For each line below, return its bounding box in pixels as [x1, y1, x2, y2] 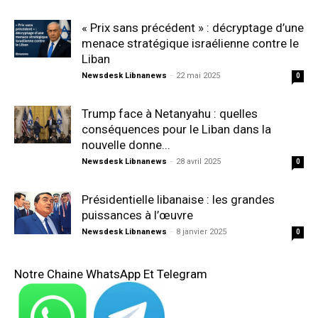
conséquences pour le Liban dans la [82, 122, 271, 136]
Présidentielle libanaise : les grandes [82, 192, 275, 207]
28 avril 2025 [176, 157, 221, 166]
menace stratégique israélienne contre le [82, 36, 299, 50]
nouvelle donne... [82, 138, 170, 152]
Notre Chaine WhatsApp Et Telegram [14, 267, 207, 281]
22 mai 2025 [176, 71, 220, 80]
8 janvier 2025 [176, 227, 226, 236]
